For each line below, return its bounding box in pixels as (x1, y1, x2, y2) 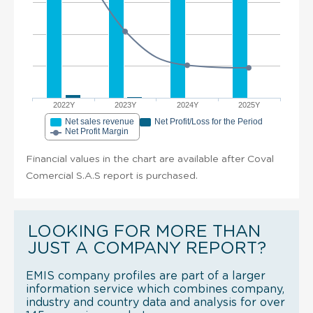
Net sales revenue (65, 116, 134, 126)
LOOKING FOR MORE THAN (28, 223, 261, 240)
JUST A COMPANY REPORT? (28, 240, 266, 257)
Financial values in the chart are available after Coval (26, 154, 274, 164)
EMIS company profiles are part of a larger (26, 270, 265, 282)
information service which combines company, (26, 283, 284, 295)
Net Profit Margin (65, 126, 129, 136)
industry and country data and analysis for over (26, 296, 285, 308)
